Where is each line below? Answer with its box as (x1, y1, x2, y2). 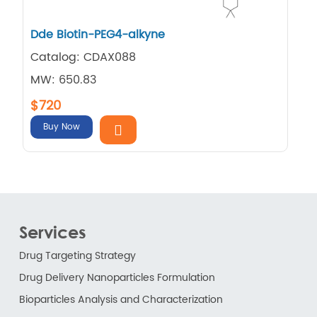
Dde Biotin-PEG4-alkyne (30, 25, 166, 44)
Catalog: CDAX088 (30, 47, 137, 67)
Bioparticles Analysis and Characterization (18, 291, 223, 308)
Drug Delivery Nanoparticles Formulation (18, 269, 215, 286)
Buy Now (43, 120, 81, 134)
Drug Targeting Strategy (18, 247, 136, 264)
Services (18, 221, 86, 242)
